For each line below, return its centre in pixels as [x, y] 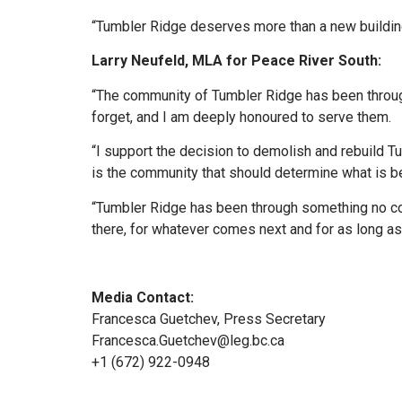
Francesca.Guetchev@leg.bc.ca [188, 341]
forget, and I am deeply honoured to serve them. [241, 117]
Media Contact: [143, 298]
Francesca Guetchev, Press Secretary [209, 319]
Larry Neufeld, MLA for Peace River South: [236, 61]
